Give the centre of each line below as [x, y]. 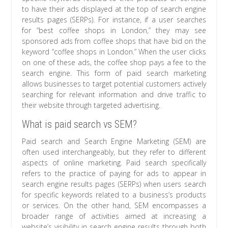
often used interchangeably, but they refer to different [114, 152]
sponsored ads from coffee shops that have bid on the [114, 41]
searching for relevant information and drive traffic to [114, 95]
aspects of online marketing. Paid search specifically [114, 163]
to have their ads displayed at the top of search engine [114, 9]
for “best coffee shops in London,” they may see [114, 31]
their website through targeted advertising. [91, 105]
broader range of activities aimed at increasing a [114, 216]
